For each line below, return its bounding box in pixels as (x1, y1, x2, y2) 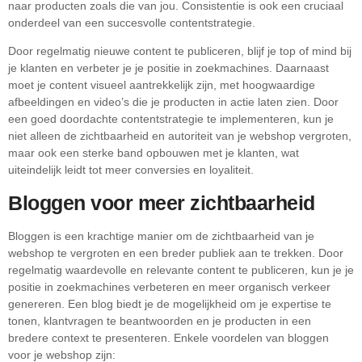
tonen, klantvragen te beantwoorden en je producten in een (8, 314, 311, 327)
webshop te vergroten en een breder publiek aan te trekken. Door (8, 246, 343, 259)
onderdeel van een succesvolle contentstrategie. (8, 16, 255, 29)
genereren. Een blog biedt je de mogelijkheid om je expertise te (8, 297, 331, 310)
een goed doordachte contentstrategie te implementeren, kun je (8, 112, 334, 126)
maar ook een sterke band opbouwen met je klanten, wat (8, 146, 299, 160)
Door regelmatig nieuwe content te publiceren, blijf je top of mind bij (8, 44, 351, 58)
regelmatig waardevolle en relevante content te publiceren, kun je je (8, 263, 354, 276)
